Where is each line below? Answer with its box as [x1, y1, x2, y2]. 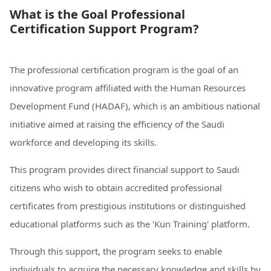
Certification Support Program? [10, 20, 199, 37]
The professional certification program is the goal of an [10, 63, 238, 76]
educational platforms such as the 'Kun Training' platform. [10, 217, 250, 230]
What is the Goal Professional [10, 5, 185, 22]
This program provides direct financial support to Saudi [10, 163, 240, 175]
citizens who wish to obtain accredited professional [10, 181, 222, 194]
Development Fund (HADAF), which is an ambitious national [10, 99, 260, 112]
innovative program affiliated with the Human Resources [10, 81, 246, 94]
